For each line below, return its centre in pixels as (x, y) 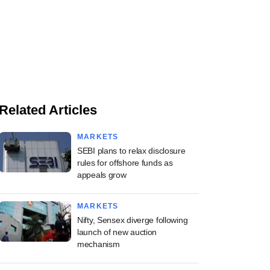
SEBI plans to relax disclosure (131, 151)
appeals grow (102, 175)
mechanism (99, 244)
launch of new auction (117, 232)
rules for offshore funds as (125, 163)
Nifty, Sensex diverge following (133, 220)
